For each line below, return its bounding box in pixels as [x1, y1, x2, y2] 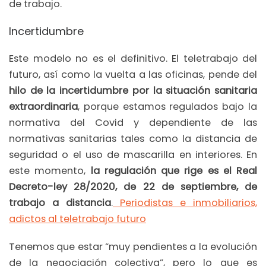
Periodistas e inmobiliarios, [120, 195, 257, 210]
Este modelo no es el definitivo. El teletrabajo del [9, 51, 257, 65]
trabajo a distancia [9, 195, 111, 210]
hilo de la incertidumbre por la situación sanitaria [9, 83, 257, 97]
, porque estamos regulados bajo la [78, 99, 257, 113]
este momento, [9, 163, 91, 178]
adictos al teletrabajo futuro [9, 211, 146, 226]
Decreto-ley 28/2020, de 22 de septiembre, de [9, 179, 257, 194]
